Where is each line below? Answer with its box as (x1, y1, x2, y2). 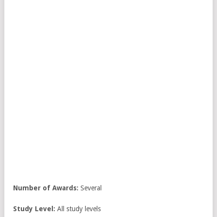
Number (13, 184, 41, 192)
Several (78, 184, 102, 192)
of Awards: (43, 184, 78, 192)
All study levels (55, 204, 101, 213)
